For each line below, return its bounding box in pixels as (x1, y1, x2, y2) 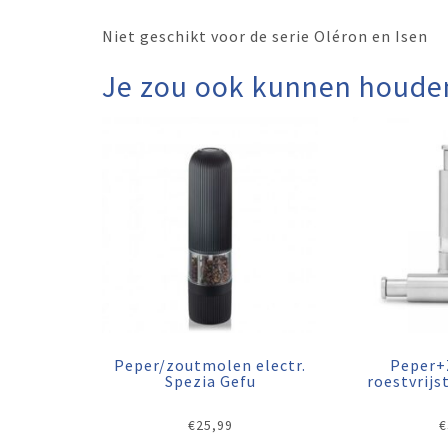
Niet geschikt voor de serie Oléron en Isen (102, 25, 428, 46)
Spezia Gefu (164, 371, 256, 392)
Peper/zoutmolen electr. (114, 355, 307, 376)
